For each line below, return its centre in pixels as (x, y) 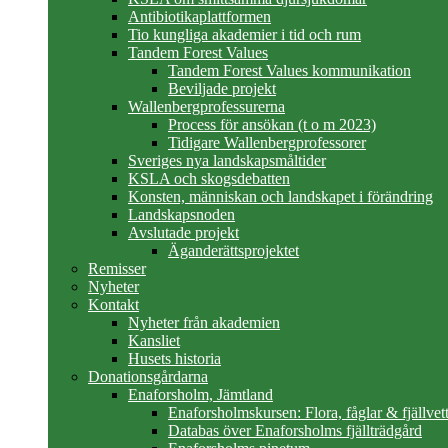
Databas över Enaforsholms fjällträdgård (295, 430)
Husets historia (174, 358)
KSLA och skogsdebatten (209, 178)
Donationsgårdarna (148, 376)
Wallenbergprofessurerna (206, 106)
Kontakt (113, 304)
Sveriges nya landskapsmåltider (227, 160)
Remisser (117, 268)
